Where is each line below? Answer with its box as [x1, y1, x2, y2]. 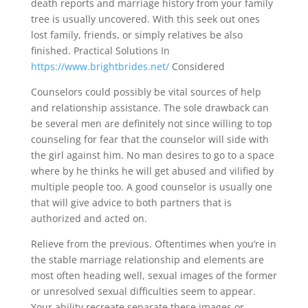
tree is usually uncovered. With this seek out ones [30, 12, 260, 25]
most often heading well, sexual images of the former [30, 268, 277, 282]
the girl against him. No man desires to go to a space [30, 148, 274, 162]
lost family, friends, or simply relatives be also [30, 27, 243, 41]
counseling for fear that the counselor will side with [30, 132, 269, 146]
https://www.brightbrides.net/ [30, 59, 169, 73]
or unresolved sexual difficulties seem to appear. [30, 284, 256, 298]
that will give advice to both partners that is [30, 195, 232, 209]
